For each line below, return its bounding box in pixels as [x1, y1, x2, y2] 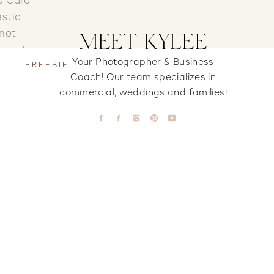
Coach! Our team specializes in [70, 73, 217, 82]
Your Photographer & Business [72, 57, 214, 67]
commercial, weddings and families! [59, 88, 227, 97]
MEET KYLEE [78, 33, 208, 54]
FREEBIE [24, 62, 69, 69]
